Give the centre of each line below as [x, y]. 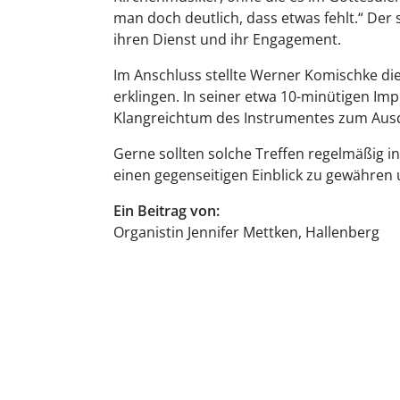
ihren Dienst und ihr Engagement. [227, 39]
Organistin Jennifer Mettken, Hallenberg [246, 232]
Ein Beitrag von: [167, 211]
